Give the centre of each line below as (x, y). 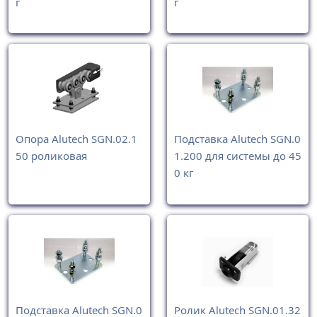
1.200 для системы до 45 (238, 156)
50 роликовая (51, 156)
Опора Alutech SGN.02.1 (76, 139)
